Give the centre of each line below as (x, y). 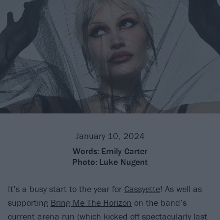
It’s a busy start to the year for (66, 189)
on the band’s (159, 203)
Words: (86, 151)
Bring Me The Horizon (91, 203)
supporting (29, 203)
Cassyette (142, 189)
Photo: (85, 162)
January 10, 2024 (110, 136)
